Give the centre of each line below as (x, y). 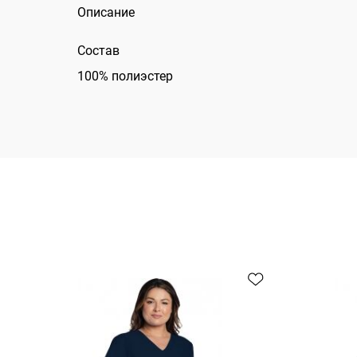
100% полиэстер (126, 76)
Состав (99, 51)
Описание (106, 12)
